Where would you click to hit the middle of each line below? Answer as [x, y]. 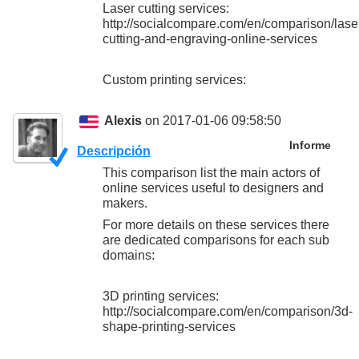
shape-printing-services [169, 327]
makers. [125, 204]
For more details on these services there [216, 225]
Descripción [114, 151]
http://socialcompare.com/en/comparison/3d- [228, 312]
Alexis [123, 121]
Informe [310, 145]
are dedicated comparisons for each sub [216, 240]
